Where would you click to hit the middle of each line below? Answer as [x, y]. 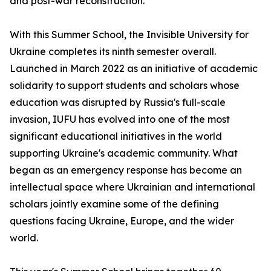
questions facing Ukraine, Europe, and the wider [122, 221]
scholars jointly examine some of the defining [114, 204]
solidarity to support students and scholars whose [125, 85]
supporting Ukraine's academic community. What [124, 153]
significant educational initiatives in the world [116, 136]
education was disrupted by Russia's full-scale [118, 102]
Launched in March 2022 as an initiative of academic [134, 68]
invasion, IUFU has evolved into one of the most [120, 119]
